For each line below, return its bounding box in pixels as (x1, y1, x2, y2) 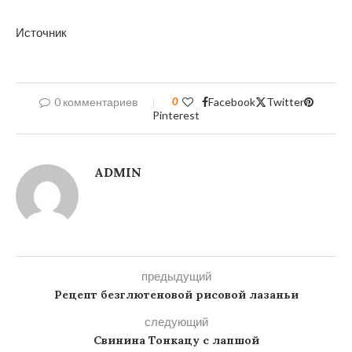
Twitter (266, 95, 304, 108)
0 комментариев (53, 95, 137, 108)
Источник (16, 25, 67, 39)
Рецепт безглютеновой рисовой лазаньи (53, 288, 299, 302)
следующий (144, 314, 208, 328)
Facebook (207, 95, 255, 108)
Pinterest (152, 108, 200, 122)
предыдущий (141, 269, 211, 283)
